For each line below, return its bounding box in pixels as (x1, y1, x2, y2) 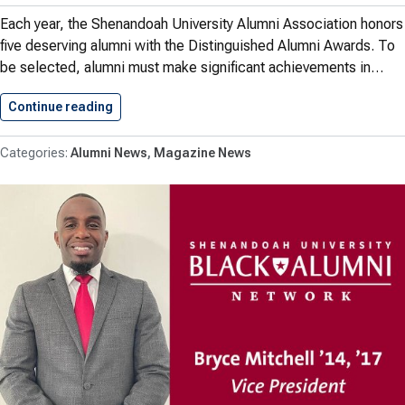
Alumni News (71, 145, 147, 160)
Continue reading (8, 99, 113, 114)
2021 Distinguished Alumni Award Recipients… (113, 99, 391, 114)
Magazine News (154, 145, 251, 160)
